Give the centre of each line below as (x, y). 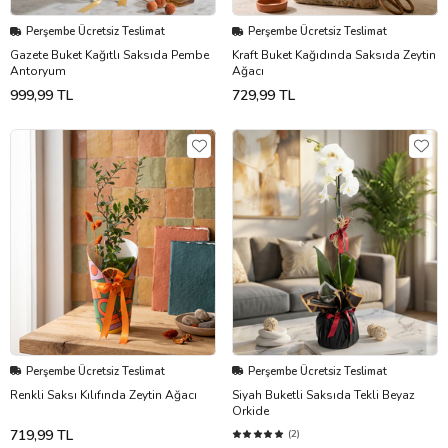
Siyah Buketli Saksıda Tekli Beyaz (323, 394)
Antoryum (38, 71)
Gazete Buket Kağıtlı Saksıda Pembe (109, 55)
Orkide (250, 410)
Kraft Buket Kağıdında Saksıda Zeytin (334, 55)
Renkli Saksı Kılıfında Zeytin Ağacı (103, 394)
